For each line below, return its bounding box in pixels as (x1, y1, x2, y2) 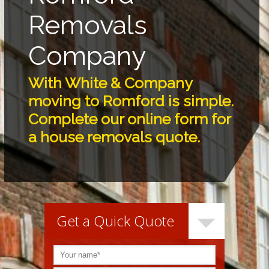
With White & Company (28, 73, 193, 92)
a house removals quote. (28, 127, 201, 146)
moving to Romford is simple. (28, 91, 234, 110)
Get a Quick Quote (56, 210, 174, 231)
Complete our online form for (28, 109, 231, 128)
